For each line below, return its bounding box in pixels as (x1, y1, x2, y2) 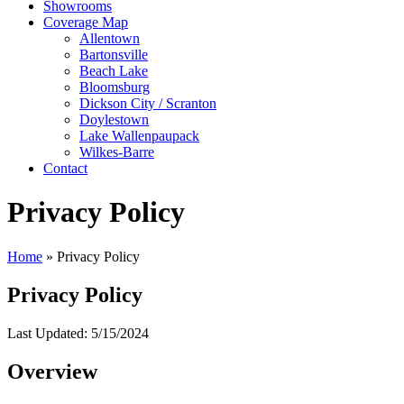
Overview (7, 359, 97, 383)
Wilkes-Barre (79, 144, 154, 160)
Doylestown (79, 112, 149, 127)
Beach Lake (79, 63, 148, 78)
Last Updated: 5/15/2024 (7, 325, 149, 341)
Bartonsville (79, 47, 148, 62)
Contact (43, 161, 87, 176)
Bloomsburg (79, 79, 150, 95)
